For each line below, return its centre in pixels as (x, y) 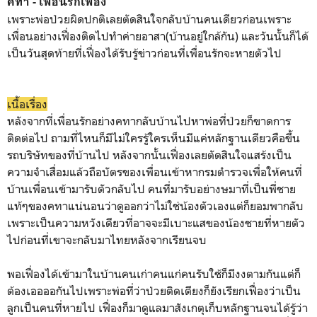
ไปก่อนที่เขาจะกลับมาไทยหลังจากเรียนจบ (107, 240)
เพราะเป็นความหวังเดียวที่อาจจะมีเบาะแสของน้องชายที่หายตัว (156, 223)
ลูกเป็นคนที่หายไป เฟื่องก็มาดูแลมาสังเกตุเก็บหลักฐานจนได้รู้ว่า (157, 308)
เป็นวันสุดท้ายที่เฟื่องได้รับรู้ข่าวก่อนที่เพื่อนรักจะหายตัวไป (144, 53)
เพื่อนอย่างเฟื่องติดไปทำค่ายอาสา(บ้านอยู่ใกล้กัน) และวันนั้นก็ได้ (158, 36)
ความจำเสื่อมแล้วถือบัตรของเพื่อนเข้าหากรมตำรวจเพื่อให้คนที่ (155, 172)
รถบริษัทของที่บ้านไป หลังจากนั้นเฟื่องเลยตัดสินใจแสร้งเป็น (149, 155)
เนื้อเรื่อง (27, 104)
